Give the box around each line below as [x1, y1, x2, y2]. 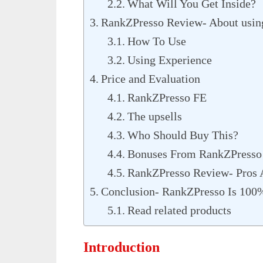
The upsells [127, 110, 182, 123]
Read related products [127, 204, 231, 217]
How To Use [127, 35, 186, 48]
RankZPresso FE [127, 91, 207, 104]
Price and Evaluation [101, 72, 200, 85]
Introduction [83, 240, 160, 255]
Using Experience [127, 53, 212, 66]
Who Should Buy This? [127, 129, 238, 141]
